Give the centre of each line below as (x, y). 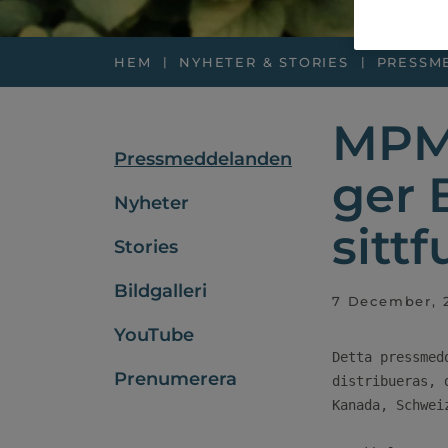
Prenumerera (175, 379)
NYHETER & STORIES (264, 62)
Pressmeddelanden (203, 159)
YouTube (154, 335)
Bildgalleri (160, 291)
